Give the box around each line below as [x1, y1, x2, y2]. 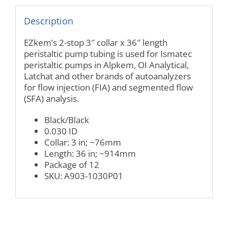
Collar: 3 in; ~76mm [44, 136, 121, 148]
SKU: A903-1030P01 [44, 169, 123, 182]
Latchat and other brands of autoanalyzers [23, 70, 191, 82]
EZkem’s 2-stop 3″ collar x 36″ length [23, 36, 167, 48]
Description [23, 14, 73, 27]
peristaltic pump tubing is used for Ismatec [23, 47, 192, 60]
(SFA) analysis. [23, 92, 79, 104]
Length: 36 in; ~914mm [44, 147, 136, 159]
